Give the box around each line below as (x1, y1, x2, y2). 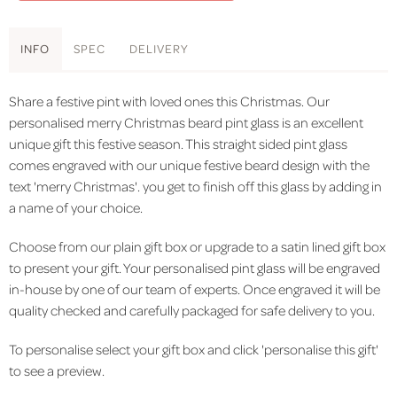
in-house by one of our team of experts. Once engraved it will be (9, 279, 380, 298)
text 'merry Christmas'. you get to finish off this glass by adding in (9, 176, 382, 195)
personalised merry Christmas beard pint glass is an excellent (9, 113, 363, 131)
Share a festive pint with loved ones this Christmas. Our (9, 91, 330, 110)
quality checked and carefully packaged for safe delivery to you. (9, 300, 375, 319)
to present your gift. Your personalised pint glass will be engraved (9, 258, 380, 276)
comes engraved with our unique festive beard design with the (9, 155, 370, 174)
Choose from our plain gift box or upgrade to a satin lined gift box (9, 237, 385, 255)
